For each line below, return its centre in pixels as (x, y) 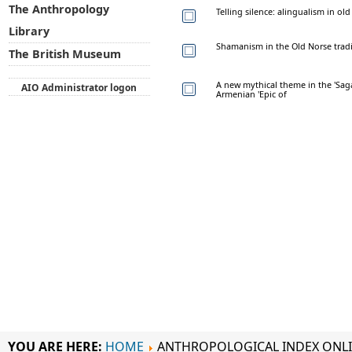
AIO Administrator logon (79, 87)
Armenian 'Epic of (251, 93)
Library (29, 31)
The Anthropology (59, 9)
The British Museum (64, 54)
